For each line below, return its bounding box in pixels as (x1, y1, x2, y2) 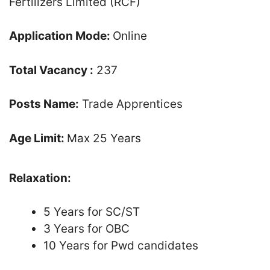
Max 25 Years (67, 131, 141, 145)
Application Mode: (9, 29, 113, 43)
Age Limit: (9, 131, 67, 145)
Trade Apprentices (79, 97, 183, 111)
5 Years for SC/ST (43, 205, 140, 219)
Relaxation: (9, 171, 71, 185)
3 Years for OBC (43, 222, 130, 236)
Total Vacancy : (9, 63, 93, 77)
